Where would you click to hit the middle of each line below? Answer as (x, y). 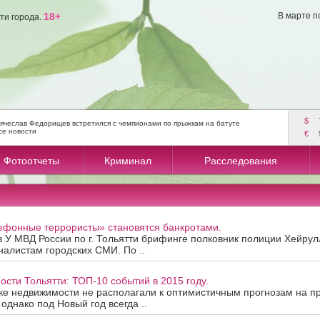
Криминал (128, 161)
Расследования (241, 161)
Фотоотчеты (31, 161)
